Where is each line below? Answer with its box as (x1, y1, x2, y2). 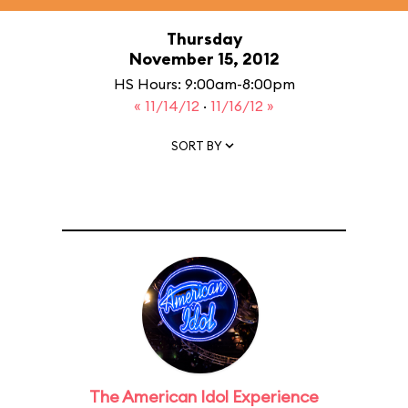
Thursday (166, 28, 242, 49)
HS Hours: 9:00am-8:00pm (113, 75, 295, 93)
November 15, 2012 (128, 48, 280, 69)
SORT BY (171, 138, 222, 153)
